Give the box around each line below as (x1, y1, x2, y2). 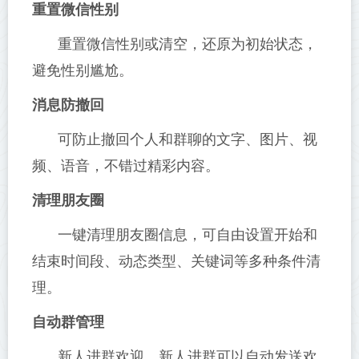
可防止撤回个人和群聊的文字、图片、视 (58, 131, 317, 148)
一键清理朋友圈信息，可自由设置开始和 (58, 227, 317, 244)
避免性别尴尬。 (32, 63, 133, 79)
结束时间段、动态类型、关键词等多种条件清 (32, 253, 321, 270)
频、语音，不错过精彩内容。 (32, 158, 220, 175)
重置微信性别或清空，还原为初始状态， (58, 36, 317, 53)
